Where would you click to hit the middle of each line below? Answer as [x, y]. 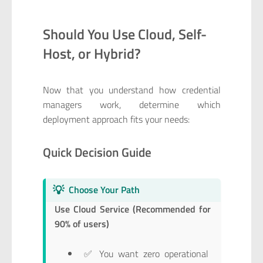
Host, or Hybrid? [92, 53]
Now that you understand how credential [131, 90]
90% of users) [82, 224]
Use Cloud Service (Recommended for [133, 209]
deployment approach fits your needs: [116, 119]
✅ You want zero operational [146, 253]
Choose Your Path [104, 190]
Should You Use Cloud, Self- [124, 34]
